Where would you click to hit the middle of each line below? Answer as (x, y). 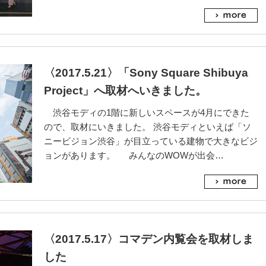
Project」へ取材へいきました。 (125, 91)
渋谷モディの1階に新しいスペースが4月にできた (147, 113)
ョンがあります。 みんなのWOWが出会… (134, 155)
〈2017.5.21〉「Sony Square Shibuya (146, 73)
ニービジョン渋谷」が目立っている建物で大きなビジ (151, 141)
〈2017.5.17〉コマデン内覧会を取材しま (149, 239)
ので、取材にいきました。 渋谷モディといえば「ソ (148, 127)
